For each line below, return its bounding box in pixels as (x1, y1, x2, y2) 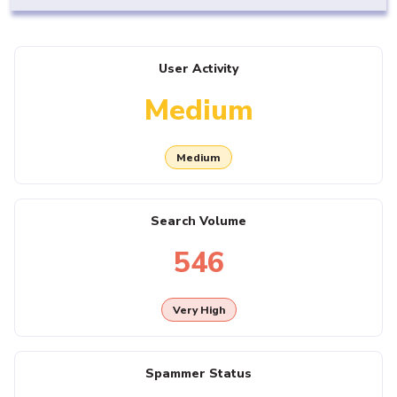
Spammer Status (145, 365, 252, 383)
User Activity (159, 60, 238, 78)
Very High (172, 302, 225, 317)
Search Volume (151, 213, 246, 230)
